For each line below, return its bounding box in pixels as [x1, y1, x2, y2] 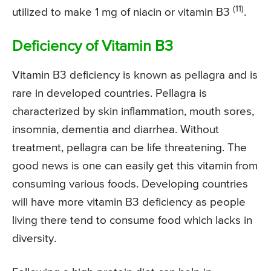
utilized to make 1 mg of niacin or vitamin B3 [12, 6, 233, 18]
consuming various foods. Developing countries [12, 178, 248, 190]
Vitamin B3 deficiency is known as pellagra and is [12, 69, 258, 81]
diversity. [12, 232, 56, 244]
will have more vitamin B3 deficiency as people [12, 196, 246, 208]
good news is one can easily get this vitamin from [12, 160, 258, 172]
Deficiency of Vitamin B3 [12, 39, 173, 54]
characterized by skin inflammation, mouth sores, [12, 105, 254, 117]
